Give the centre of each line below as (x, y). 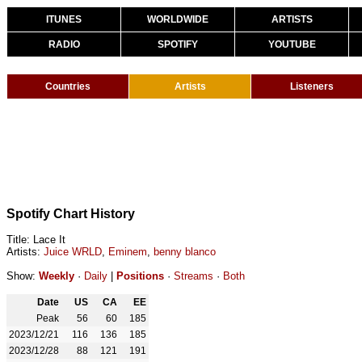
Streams (194, 276)
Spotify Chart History (71, 214)
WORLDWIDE (178, 19)
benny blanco (185, 252)
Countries (68, 86)
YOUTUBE (292, 44)
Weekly (57, 276)
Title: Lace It (36, 240)
